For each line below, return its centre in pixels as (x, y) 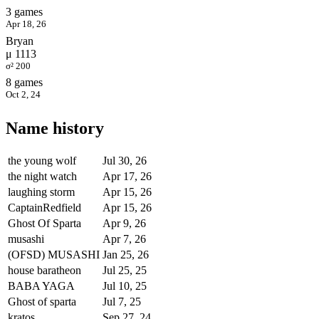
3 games (24, 12)
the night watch (42, 176)
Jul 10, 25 (125, 286)
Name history (55, 129)
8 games (24, 82)
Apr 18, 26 (26, 24)
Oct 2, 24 (23, 94)
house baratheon (45, 270)
